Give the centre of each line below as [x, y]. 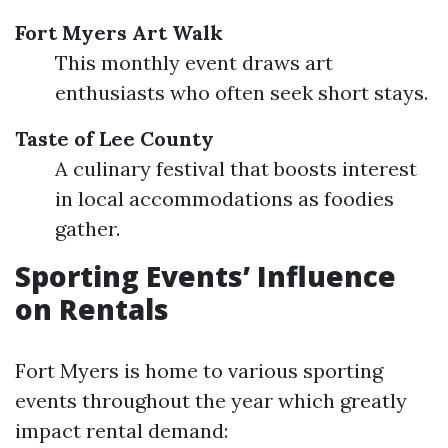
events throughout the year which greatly [211, 400]
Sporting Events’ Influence [205, 276]
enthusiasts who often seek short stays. [241, 92]
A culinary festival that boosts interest [236, 168]
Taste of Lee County [114, 138]
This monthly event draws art [194, 62]
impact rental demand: [121, 430]
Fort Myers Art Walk [119, 32]
